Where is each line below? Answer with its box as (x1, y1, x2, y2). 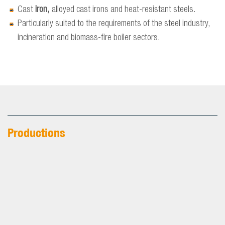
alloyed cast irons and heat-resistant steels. (52, 5, 196, 15)
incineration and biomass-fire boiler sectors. (18, 33, 160, 43)
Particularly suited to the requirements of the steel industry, (18, 19, 210, 29)
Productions (8, 125, 65, 140)
